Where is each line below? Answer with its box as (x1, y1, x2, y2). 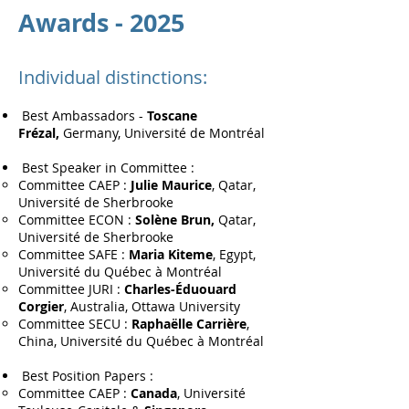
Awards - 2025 (18, 5, 184, 39)
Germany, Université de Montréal (63, 124, 268, 142)
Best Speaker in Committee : (18, 159, 194, 176)
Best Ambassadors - (18, 107, 147, 124)
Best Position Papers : (18, 367, 153, 384)
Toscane (147, 107, 197, 124)
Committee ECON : (18, 211, 131, 228)
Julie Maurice (131, 176, 212, 194)
